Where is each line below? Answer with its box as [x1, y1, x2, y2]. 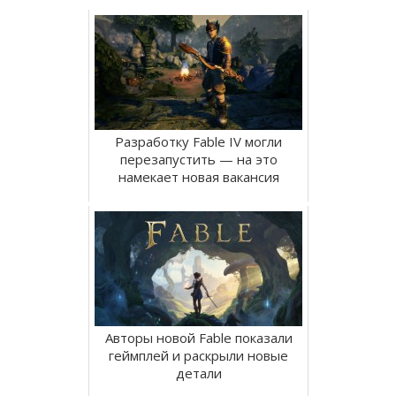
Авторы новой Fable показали [104, 329, 293, 347]
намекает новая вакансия [118, 168, 279, 187]
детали [175, 364, 222, 383]
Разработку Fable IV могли [115, 133, 282, 151]
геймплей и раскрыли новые [109, 346, 288, 365]
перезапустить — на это [119, 150, 278, 169]
